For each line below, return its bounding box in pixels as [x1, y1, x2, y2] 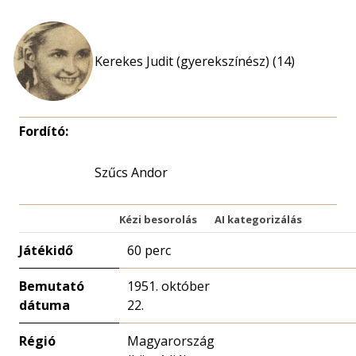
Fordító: [19, 122, 68, 140]
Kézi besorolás [119, 212, 197, 226]
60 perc [127, 242, 171, 259]
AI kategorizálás [215, 212, 302, 226]
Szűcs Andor [95, 164, 168, 181]
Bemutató [19, 277, 84, 295]
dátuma [19, 296, 70, 314]
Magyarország [127, 332, 215, 350]
